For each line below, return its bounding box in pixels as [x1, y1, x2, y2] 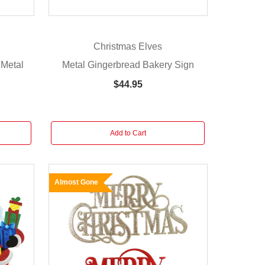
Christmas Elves [93, 41, 163, 51]
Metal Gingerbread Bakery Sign [62, 59, 194, 70]
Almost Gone [54, 177, 98, 186]
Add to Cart [109, 128, 146, 137]
